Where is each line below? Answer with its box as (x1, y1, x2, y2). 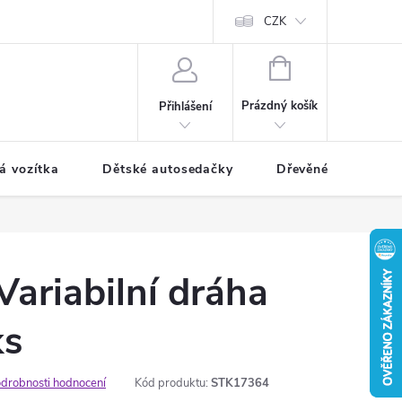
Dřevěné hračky (275, 161, 376, 178)
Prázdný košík (241, 98, 319, 114)
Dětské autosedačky (102, 161, 233, 178)
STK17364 (211, 375, 269, 391)
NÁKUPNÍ (289, 58, 341, 74)
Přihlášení (158, 98, 212, 115)
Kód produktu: (135, 375, 208, 391)
